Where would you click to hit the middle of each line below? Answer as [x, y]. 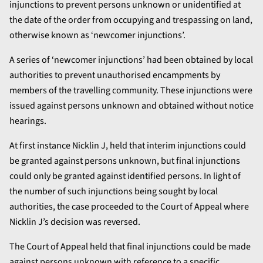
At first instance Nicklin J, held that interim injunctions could [128, 145]
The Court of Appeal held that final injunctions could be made [130, 246]
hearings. [28, 121]
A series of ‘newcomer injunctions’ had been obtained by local [131, 60]
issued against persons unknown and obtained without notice [131, 105]
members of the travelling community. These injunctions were [131, 90]
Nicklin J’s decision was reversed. [75, 222]
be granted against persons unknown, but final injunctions [125, 161]
